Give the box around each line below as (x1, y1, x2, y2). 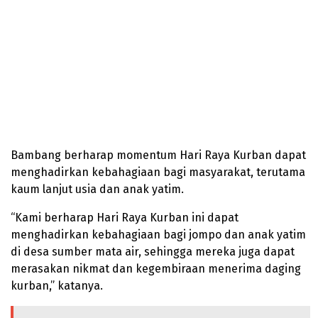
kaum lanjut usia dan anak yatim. (11, 182, 184, 196)
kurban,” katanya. (11, 278, 103, 292)
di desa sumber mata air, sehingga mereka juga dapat (11, 244, 295, 258)
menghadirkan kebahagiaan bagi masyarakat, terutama (11, 165, 305, 179)
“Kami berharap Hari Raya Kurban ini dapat (11, 210, 238, 224)
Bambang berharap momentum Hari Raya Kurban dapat (11, 148, 306, 162)
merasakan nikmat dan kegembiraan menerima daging (11, 261, 301, 275)
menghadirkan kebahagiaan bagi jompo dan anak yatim (11, 227, 306, 241)
